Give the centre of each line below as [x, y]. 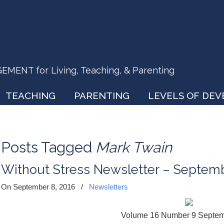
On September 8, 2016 [39, 187]
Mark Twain [134, 147]
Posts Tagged [48, 147]
